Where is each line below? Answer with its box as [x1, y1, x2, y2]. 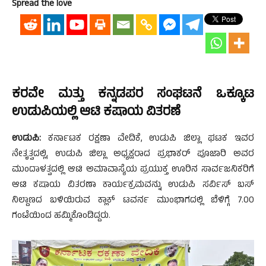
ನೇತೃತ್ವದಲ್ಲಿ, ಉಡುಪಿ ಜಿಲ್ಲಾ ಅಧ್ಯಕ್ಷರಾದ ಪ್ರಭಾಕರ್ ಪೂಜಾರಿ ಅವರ [12, 147, 254, 163]
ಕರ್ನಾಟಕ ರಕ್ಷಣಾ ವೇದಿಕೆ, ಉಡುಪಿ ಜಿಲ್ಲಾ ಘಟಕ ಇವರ [41, 132, 254, 147]
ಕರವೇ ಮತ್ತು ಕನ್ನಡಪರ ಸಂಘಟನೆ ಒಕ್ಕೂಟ [12, 84, 254, 106]
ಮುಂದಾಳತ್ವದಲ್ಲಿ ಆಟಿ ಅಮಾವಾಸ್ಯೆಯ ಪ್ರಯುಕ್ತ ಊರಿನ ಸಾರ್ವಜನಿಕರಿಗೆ [12, 163, 254, 178]
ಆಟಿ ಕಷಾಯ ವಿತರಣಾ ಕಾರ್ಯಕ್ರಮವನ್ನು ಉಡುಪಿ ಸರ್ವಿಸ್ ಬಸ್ [12, 178, 254, 194]
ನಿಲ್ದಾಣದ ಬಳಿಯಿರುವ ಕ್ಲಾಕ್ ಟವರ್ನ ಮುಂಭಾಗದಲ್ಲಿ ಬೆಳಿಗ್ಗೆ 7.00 [12, 194, 254, 209]
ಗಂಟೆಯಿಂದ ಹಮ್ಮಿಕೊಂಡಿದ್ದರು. [12, 209, 110, 224]
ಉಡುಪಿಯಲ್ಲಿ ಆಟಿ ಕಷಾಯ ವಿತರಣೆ [12, 102, 180, 124]
